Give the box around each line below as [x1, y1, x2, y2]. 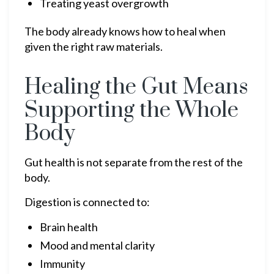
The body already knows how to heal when [24, 24, 226, 38]
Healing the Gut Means [24, 73, 248, 101]
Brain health [40, 220, 98, 234]
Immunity [40, 257, 85, 270]
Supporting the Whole [24, 97, 239, 124]
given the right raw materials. [24, 40, 163, 53]
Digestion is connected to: [24, 195, 150, 209]
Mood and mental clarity [40, 239, 155, 252]
